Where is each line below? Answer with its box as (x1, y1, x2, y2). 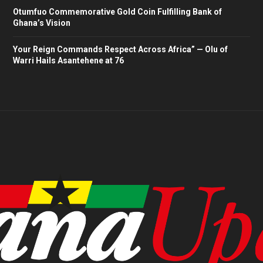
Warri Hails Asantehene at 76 (12, 55, 124, 65)
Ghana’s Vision (12, 18, 70, 28)
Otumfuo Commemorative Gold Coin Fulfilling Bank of (12, 6, 222, 16)
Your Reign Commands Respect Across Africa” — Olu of (12, 44, 228, 54)
